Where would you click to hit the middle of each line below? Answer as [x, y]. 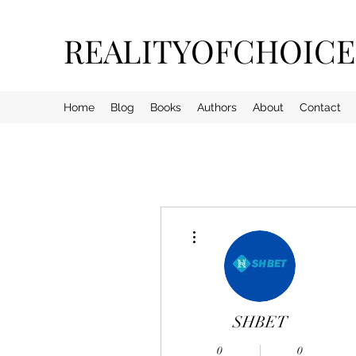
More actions [226, 226]
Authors [217, 107]
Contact [320, 107]
